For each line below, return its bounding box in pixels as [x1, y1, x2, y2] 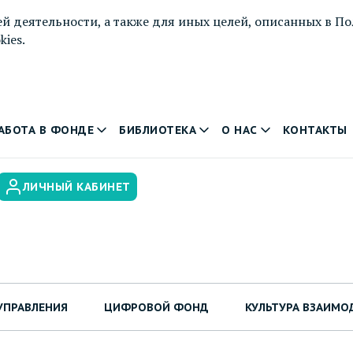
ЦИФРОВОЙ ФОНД [104, 299, 209, 314]
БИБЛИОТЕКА [119, 123, 196, 137]
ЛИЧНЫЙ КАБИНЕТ [22, 180, 131, 194]
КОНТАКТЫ [282, 123, 347, 137]
